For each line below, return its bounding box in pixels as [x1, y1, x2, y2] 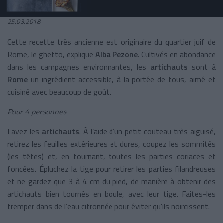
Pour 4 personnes [7, 105, 66, 117]
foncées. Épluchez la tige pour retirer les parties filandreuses [7, 162, 216, 175]
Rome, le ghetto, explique [7, 48, 95, 60]
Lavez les [7, 125, 42, 137]
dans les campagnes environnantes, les [7, 60, 150, 73]
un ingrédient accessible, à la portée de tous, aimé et [28, 73, 216, 85]
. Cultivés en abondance [138, 48, 216, 60]
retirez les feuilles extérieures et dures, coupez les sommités [7, 137, 216, 150]
